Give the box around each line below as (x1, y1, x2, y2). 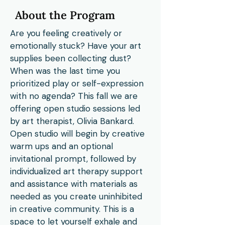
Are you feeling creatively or (10, 28, 122, 39)
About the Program (15, 8, 115, 22)
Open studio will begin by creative (10, 128, 145, 139)
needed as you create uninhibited (10, 191, 142, 202)
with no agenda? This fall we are (10, 90, 138, 101)
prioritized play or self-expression (10, 78, 144, 89)
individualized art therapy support (10, 166, 143, 177)
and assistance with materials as (10, 178, 138, 189)
